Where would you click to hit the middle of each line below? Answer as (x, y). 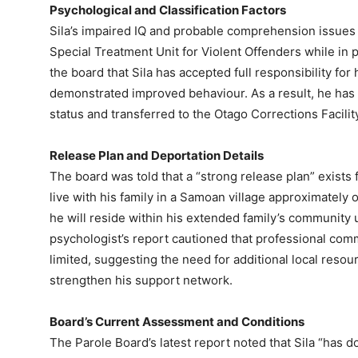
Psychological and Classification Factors (168, 10)
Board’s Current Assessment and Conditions (177, 321)
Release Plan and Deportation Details (157, 155)
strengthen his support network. (141, 280)
